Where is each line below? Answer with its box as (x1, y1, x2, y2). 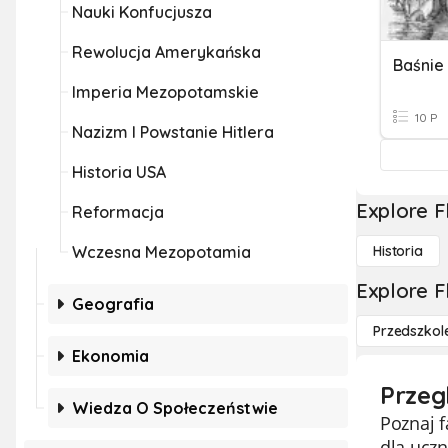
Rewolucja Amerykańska (72, 42, 261, 62)
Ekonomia (72, 346, 149, 366)
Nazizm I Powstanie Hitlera (72, 122, 274, 142)
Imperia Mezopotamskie (72, 82, 259, 102)
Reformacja (72, 202, 164, 222)
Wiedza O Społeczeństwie (72, 398, 278, 418)
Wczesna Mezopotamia (72, 242, 251, 262)
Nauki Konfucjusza (72, 2, 212, 22)
